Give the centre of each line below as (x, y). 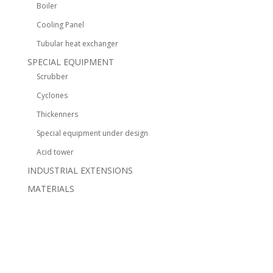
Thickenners (57, 114)
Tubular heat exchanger (77, 44)
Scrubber (52, 76)
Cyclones (52, 95)
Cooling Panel (60, 25)
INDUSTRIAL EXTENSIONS (80, 170)
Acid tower (55, 152)
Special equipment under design (92, 133)
